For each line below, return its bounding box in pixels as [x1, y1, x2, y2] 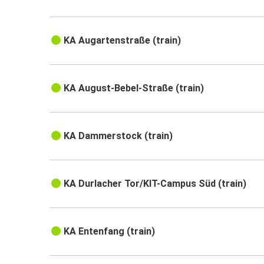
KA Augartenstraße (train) [64, 35, 181, 47]
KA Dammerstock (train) [64, 130, 173, 142]
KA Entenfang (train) [64, 226, 156, 237]
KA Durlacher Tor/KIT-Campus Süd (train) [64, 178, 247, 190]
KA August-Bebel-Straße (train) [64, 82, 204, 94]
